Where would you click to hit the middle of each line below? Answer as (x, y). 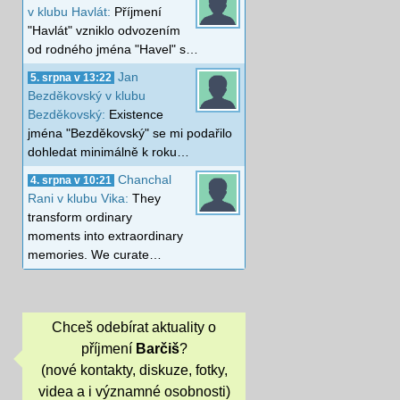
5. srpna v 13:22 (71, 77)
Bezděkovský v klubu (87, 95)
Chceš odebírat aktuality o (134, 328)
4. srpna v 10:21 (71, 180)
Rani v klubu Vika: (80, 198)
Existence (136, 114)
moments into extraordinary (105, 235)
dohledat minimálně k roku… (108, 151)
